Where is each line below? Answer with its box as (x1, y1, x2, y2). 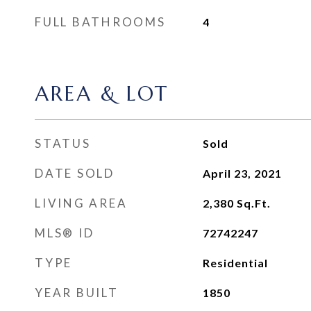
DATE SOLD (35, 166, 115, 180)
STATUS (35, 136, 91, 151)
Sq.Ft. (236, 196, 271, 210)
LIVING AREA (35, 196, 128, 210)
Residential (202, 256, 268, 269)
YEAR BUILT (35, 285, 119, 300)
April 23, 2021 (202, 167, 282, 180)
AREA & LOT (35, 81, 169, 106)
